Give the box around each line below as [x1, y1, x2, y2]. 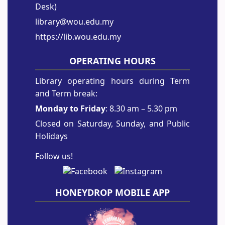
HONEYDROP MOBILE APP [55, 186, 170, 200]
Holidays [35, 130, 68, 143]
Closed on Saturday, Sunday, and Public [35, 118, 190, 130]
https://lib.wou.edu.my [35, 31, 121, 43]
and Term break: [35, 87, 97, 100]
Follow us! [35, 150, 73, 163]
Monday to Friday [35, 102, 105, 115]
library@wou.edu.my [35, 16, 114, 28]
